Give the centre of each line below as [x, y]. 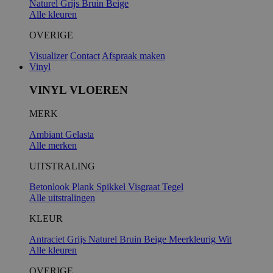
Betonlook [51, 187]
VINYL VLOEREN [79, 90]
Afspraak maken [133, 55]
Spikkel [112, 187]
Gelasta [80, 135]
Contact [85, 55]
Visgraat [145, 187]
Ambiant [47, 135]
